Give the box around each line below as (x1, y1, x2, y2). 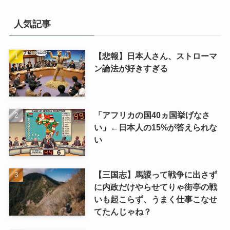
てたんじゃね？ (93, 207, 151, 217)
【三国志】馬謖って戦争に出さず (93, 170, 217, 180)
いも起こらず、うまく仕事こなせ (93, 195, 217, 204)
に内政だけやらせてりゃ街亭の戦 (93, 182, 217, 192)
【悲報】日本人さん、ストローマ (93, 51, 217, 61)
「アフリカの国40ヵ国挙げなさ (93, 110, 210, 120)
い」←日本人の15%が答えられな (93, 123, 217, 132)
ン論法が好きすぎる (93, 63, 168, 73)
